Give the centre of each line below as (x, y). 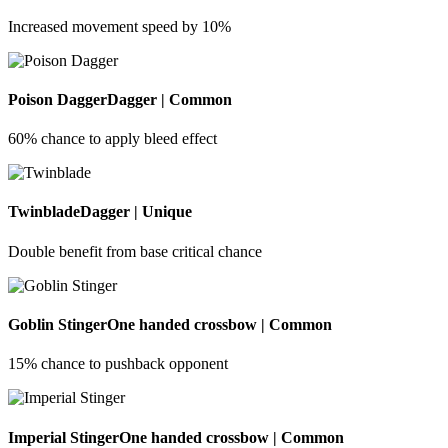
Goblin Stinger (57, 324)
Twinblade (44, 212)
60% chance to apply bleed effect (112, 139)
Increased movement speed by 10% (119, 26)
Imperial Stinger (63, 437)
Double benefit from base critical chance (135, 251)
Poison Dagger (57, 99)
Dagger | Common (169, 99)
